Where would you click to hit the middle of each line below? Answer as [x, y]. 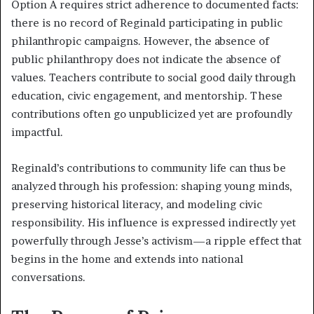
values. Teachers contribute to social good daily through [153, 78]
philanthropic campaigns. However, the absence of [140, 41]
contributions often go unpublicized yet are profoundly [152, 114]
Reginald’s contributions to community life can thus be [149, 168]
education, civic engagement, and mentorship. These [147, 96]
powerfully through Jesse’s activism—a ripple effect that [156, 241]
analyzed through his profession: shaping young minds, [152, 186]
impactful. [37, 132]
